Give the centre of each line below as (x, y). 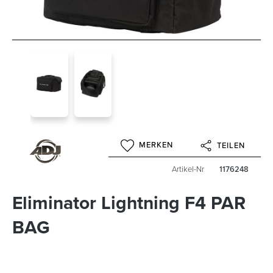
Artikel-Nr (188, 169)
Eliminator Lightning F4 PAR (129, 203)
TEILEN (231, 146)
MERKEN (156, 145)
